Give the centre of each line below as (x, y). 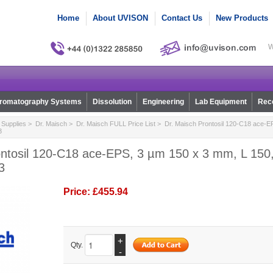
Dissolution (112, 102)
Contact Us (182, 18)
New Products (242, 18)
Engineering (163, 102)
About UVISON (120, 18)
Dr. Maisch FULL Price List (115, 124)
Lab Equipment (221, 102)
